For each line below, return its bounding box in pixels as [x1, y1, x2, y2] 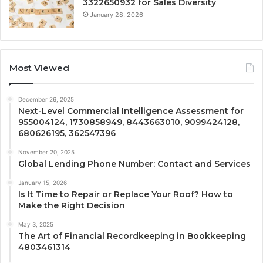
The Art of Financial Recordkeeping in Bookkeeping [18, 231, 246, 242]
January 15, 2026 [18, 179, 67, 187]
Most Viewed [9, 62, 69, 74]
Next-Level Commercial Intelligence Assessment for [18, 106, 244, 117]
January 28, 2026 [90, 11, 143, 19]
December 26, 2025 [18, 96, 74, 103]
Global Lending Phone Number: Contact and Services [18, 159, 251, 170]
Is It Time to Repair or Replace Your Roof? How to [18, 189, 233, 200]
